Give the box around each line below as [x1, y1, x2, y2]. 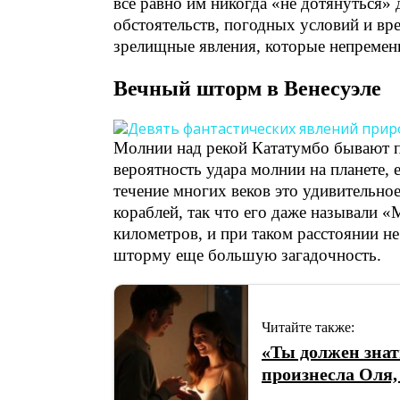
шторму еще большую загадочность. [113, 246, 381, 264]
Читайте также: [262, 319, 354, 335]
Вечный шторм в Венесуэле [113, 77, 381, 100]
